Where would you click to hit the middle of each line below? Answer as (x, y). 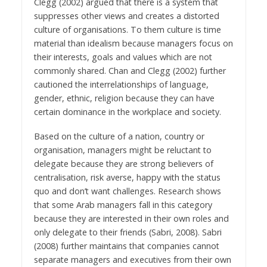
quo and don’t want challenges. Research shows (127, 191)
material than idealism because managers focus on (133, 44)
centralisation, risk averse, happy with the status (127, 178)
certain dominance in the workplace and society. (127, 112)
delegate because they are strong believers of (123, 164)
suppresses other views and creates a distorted (126, 16)
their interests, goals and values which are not (123, 57)
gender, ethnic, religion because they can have (124, 98)
